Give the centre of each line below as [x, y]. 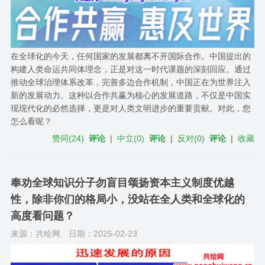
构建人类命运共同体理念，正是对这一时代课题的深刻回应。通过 [130, 69]
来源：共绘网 [35, 233]
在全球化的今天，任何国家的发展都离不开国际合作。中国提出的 [130, 56]
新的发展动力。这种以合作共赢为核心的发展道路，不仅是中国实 [130, 95]
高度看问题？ [42, 216]
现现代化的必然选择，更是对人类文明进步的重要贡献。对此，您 [130, 108]
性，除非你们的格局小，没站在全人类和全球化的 [127, 199]
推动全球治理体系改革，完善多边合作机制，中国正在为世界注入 [130, 82]
